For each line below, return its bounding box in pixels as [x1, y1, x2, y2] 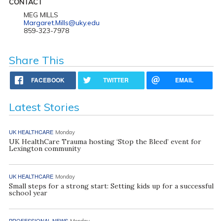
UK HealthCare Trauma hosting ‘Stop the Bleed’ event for [8, 137, 201, 146]
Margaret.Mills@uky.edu [23, 18, 100, 27]
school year [8, 188, 49, 197]
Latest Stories [8, 100, 79, 114]
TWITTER [103, 75, 129, 84]
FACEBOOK [31, 75, 65, 84]
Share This [8, 53, 64, 67]
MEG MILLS [23, 10, 58, 19]
